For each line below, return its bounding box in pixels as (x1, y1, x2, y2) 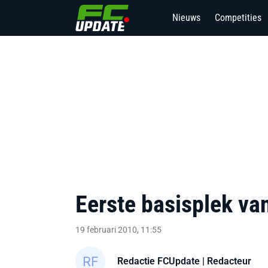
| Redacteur (200, 255, 251, 267)
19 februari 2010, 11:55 (75, 225, 162, 234)
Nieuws (172, 12, 200, 23)
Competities (215, 12, 261, 23)
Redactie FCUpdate (117, 255, 200, 267)
